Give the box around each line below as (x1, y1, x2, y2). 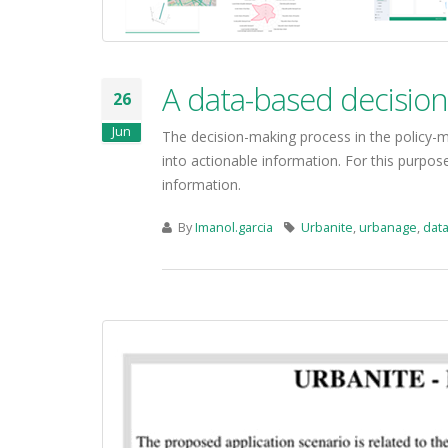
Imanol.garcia (195, 219, 273, 236)
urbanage (359, 219, 417, 236)
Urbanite (301, 219, 353, 236)
